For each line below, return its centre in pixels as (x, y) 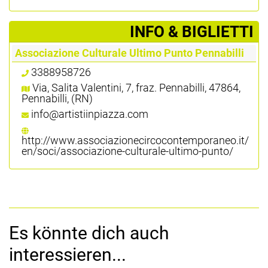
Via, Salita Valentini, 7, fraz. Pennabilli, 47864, (136, 87)
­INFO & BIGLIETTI (192, 31)
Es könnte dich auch (89, 233)
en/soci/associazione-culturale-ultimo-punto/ (127, 151)
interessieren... (68, 254)
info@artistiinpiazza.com (90, 114)
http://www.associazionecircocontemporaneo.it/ (135, 140)
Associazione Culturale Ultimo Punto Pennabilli (130, 53)
